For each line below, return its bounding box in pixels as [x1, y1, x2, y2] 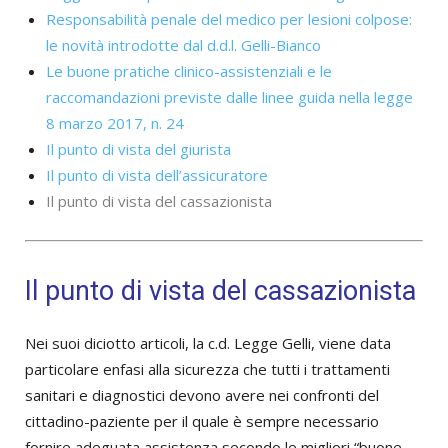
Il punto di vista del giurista [46, 139, 231, 160]
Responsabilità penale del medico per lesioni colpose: [46, 9, 412, 30]
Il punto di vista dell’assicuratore [46, 165, 268, 186]
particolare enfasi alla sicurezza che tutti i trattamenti [25, 359, 390, 380]
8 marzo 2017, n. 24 [46, 113, 184, 134]
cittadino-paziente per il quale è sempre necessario [25, 411, 379, 432]
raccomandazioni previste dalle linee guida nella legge [46, 87, 413, 108]
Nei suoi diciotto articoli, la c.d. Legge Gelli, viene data [25, 333, 391, 354]
